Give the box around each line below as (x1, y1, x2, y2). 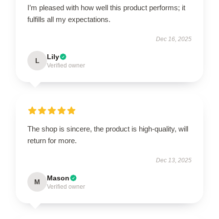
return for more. (27, 136, 77, 145)
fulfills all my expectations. (27, 15, 110, 23)
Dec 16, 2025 (156, 35, 192, 43)
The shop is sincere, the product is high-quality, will (27, 124, 188, 133)
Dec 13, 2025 (156, 156, 192, 164)
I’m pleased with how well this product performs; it (27, 3, 185, 12)
